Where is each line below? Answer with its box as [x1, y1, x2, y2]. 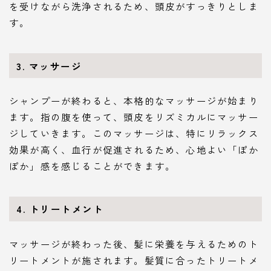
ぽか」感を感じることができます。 [9, 159, 176, 173]
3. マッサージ [16, 59, 82, 73]
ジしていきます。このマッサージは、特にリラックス [9, 126, 259, 140]
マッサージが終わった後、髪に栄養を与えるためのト [9, 237, 259, 251]
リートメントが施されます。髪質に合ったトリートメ [9, 253, 259, 267]
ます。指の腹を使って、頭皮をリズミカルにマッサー [9, 110, 259, 124]
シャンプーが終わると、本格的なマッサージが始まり [9, 94, 259, 108]
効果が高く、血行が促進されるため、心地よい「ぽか [9, 143, 259, 157]
